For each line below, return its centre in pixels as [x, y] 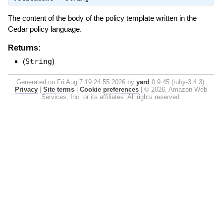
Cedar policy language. [45, 29]
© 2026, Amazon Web [176, 89]
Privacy [26, 89]
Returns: [24, 48]
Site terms [59, 89]
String [38, 61]
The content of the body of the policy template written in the [102, 18]
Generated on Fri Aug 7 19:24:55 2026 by [76, 82]
